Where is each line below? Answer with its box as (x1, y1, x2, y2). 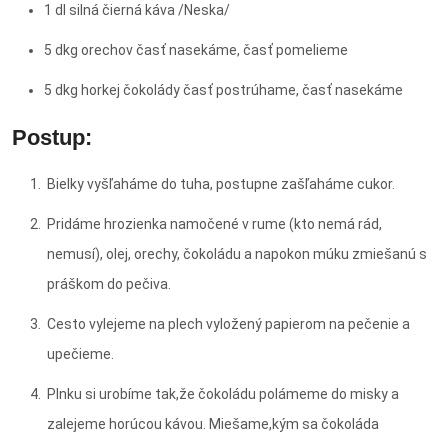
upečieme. (47, 345, 114, 362)
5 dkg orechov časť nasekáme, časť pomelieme (44, 41, 348, 58)
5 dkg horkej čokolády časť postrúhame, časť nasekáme (44, 81, 403, 98)
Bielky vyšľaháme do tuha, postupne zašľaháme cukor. (47, 175, 395, 192)
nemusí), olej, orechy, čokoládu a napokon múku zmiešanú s (47, 245, 427, 262)
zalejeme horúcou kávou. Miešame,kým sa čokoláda (47, 415, 379, 432)
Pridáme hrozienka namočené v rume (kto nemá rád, (47, 215, 382, 232)
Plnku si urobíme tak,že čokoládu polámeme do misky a (47, 385, 399, 402)
